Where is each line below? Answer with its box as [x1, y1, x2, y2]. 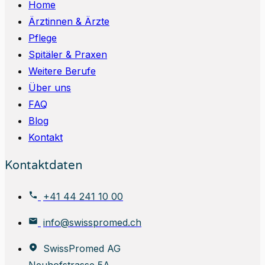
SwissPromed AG [43, 243, 121, 255]
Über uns [28, 82, 71, 94]
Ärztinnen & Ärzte [28, 15, 109, 28]
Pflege [28, 32, 57, 44]
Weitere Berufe [28, 65, 96, 77]
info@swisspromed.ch [43, 216, 141, 229]
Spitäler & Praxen [28, 49, 107, 61]
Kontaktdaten [5, 159, 82, 173]
